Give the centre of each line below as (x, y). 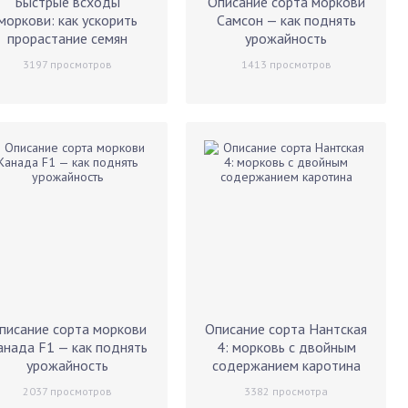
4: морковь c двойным (286, 347)
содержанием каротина (286, 365)
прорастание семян (67, 38)
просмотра (299, 391)
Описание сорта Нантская (286, 329)
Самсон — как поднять (286, 20)
